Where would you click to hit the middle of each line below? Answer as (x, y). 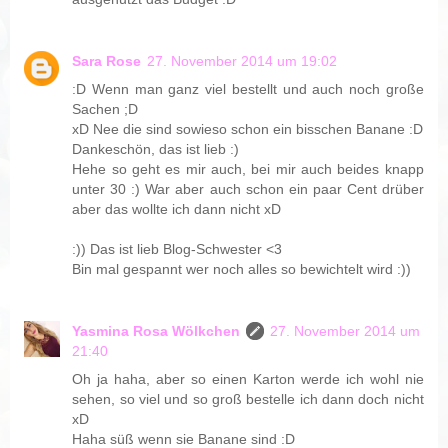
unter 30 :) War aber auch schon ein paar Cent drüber (248, 189)
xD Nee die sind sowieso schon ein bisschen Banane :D (248, 129)
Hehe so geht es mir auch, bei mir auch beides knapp (248, 169)
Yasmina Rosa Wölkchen (156, 331)
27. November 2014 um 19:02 (242, 61)
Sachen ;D (105, 109)
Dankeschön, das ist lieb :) (156, 149)
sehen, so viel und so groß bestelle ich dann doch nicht (248, 399)
